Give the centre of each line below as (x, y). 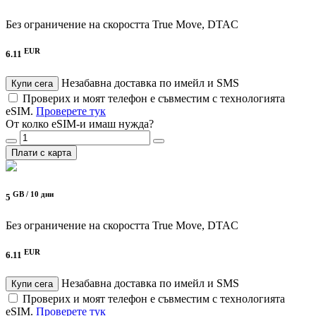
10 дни (42, 194)
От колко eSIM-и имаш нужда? (80, 123)
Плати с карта (41, 152)
